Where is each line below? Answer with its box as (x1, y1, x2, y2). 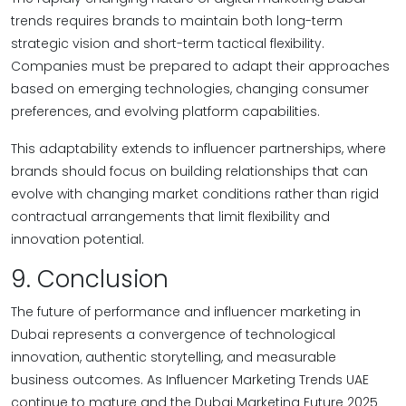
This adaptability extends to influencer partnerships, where (11, 140, 386, 158)
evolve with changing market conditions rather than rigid (11, 185, 379, 203)
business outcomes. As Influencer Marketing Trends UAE (11, 371, 369, 389)
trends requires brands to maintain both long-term (11, 12, 343, 30)
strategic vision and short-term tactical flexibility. (11, 34, 324, 53)
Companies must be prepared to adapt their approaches (11, 57, 390, 75)
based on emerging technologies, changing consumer (11, 80, 369, 98)
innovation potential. (11, 230, 144, 248)
